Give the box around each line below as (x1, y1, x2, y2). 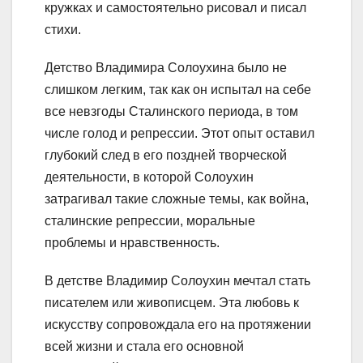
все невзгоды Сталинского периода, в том (45, 105, 298, 119)
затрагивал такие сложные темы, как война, (45, 192, 309, 207)
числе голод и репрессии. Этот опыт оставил (45, 126, 314, 141)
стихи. (45, 23, 81, 37)
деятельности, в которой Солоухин (45, 170, 254, 185)
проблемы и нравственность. (45, 236, 220, 250)
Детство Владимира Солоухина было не (45, 61, 287, 75)
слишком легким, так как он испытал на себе (45, 83, 311, 97)
